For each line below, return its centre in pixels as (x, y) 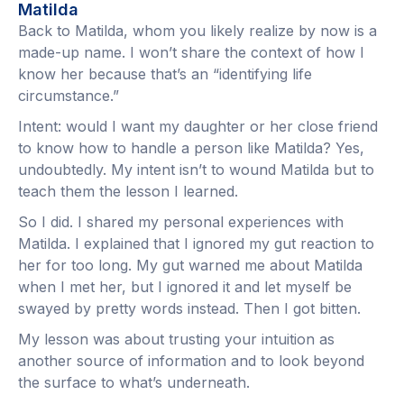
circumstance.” (69, 96)
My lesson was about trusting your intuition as (176, 340)
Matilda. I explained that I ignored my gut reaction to (196, 244)
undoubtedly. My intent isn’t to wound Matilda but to (196, 170)
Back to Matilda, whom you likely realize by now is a (197, 31)
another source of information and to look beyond (191, 361)
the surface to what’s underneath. (134, 383)
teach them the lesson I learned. (128, 192)
